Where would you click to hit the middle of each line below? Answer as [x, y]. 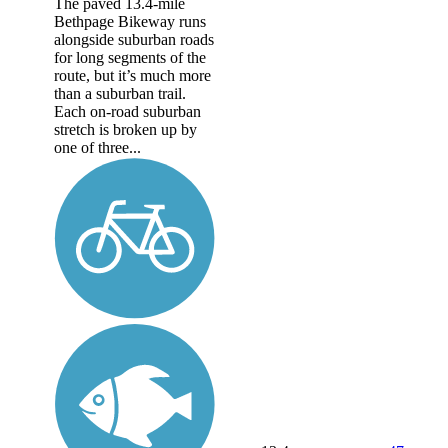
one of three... [97, 148]
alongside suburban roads [134, 40]
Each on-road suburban [127, 112]
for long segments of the [130, 58]
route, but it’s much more [132, 76]
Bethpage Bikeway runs [130, 22]
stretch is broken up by [125, 130]
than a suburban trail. [120, 94]
